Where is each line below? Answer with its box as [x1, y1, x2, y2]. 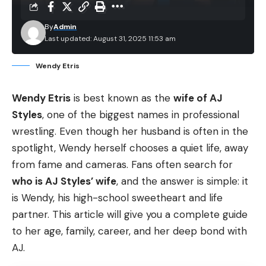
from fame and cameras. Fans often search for [12, 158, 233, 171]
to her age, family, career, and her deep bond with [12, 224, 247, 237]
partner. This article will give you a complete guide [12, 208, 248, 221]
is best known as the [71, 91, 173, 104]
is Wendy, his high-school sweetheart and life [12, 191, 223, 204]
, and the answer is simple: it [116, 175, 248, 188]
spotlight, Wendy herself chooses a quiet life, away [12, 141, 248, 154]
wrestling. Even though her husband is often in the [12, 125, 248, 138]
